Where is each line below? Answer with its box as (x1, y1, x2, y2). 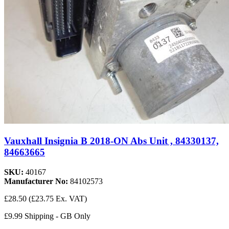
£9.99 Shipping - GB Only (4, 211, 90, 220)
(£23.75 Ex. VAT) (29, 194, 87, 203)
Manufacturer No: (4, 176, 70, 186)
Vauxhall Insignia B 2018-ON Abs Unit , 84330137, (4, 135, 219, 147)
